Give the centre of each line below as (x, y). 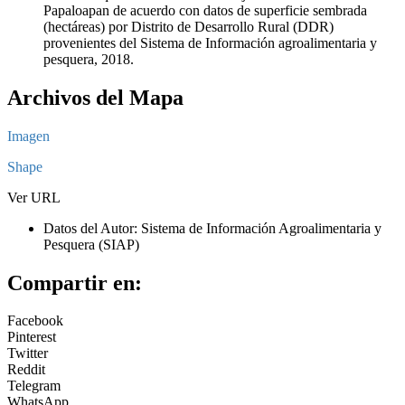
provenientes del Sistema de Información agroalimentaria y (210, 42)
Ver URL (34, 197)
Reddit (26, 370)
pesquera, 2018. (89, 59)
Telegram (34, 386)
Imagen (28, 136)
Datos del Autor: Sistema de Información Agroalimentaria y (212, 228)
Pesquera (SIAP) (91, 244)
